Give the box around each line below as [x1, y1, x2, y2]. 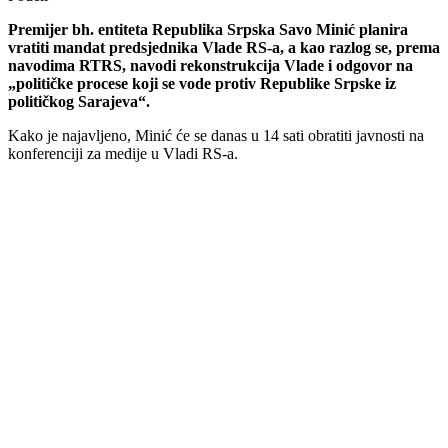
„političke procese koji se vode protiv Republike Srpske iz [8, 75, 396, 93]
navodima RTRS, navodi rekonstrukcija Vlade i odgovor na [8, 57, 413, 75]
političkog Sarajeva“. [8, 93, 150, 111]
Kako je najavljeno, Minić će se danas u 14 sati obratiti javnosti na [8, 127, 424, 145]
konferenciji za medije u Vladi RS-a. [8, 145, 238, 163]
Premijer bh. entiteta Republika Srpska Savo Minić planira [8, 21, 408, 39]
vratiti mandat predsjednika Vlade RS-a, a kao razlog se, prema [8, 39, 440, 57]
